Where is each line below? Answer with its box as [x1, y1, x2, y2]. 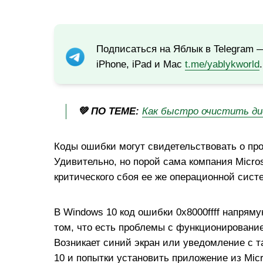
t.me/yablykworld [185, 58, 259, 70]
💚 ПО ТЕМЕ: [78, 105, 139, 117]
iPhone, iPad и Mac [96, 58, 185, 70]
